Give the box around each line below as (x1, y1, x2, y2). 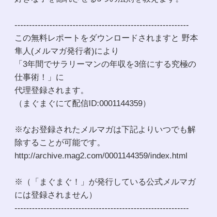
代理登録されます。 (15, 85, 91, 95)
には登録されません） (15, 189, 99, 200)
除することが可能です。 (15, 137, 108, 147)
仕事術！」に (15, 72, 66, 82)
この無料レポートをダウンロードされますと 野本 (15, 32, 198, 43)
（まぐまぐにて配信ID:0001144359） (15, 98, 153, 108)
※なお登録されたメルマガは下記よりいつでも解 (15, 124, 196, 134)
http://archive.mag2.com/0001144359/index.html (15, 150, 190, 160)
